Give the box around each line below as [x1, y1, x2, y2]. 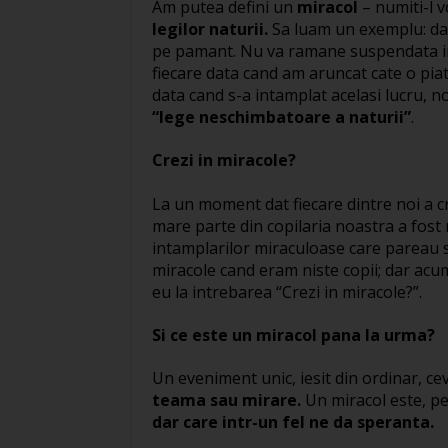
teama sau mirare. [152, 389, 301, 412]
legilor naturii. [152, 17, 268, 40]
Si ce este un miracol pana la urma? [152, 323, 435, 346]
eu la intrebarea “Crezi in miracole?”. [152, 280, 422, 303]
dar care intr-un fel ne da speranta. [152, 411, 434, 434]
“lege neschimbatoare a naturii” [152, 105, 411, 128]
